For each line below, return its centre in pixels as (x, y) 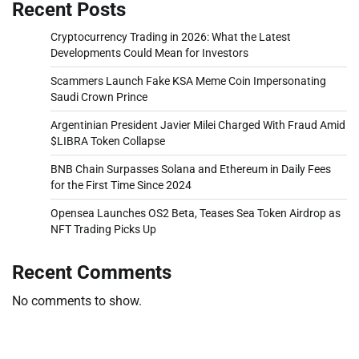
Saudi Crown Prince (99, 97)
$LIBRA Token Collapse (108, 141)
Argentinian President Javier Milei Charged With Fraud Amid (198, 125)
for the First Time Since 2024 (121, 185)
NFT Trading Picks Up (103, 229)
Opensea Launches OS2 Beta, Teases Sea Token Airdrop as (196, 213)
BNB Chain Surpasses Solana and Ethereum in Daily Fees (191, 169)
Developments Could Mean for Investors (149, 52)
